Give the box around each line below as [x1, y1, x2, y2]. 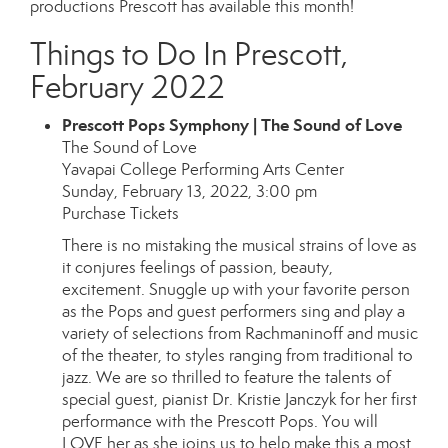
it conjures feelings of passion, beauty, [62, 257, 333, 278]
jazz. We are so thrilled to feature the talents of [62, 367, 391, 388]
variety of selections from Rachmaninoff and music [62, 323, 418, 344]
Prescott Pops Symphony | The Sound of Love [62, 114, 402, 136]
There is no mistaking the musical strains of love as [62, 235, 417, 256]
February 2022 [30, 67, 225, 107]
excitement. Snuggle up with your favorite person [62, 279, 410, 300]
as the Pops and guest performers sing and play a [62, 301, 405, 322]
